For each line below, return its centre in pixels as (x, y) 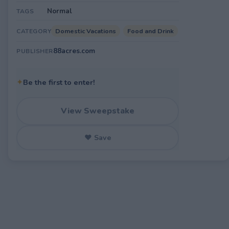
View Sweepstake (98, 111)
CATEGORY (34, 31)
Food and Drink (151, 31)
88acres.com (74, 51)
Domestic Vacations (86, 31)
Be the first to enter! (59, 82)
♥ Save (98, 138)
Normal (60, 11)
